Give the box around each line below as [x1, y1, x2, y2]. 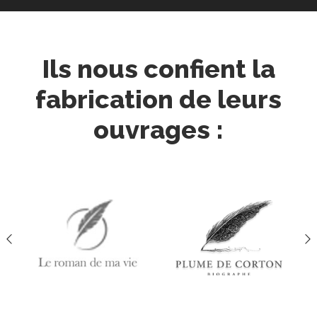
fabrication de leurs [35, 84, 282, 115]
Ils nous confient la [42, 54, 275, 84]
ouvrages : [93, 115, 224, 145]
